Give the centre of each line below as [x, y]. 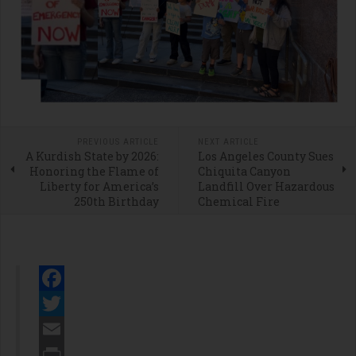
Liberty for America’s [99, 187]
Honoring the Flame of [94, 172]
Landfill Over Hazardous [266, 187]
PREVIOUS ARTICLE [118, 142]
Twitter [68, 329]
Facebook [75, 304]
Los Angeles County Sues [265, 157]
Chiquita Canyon [244, 172]
